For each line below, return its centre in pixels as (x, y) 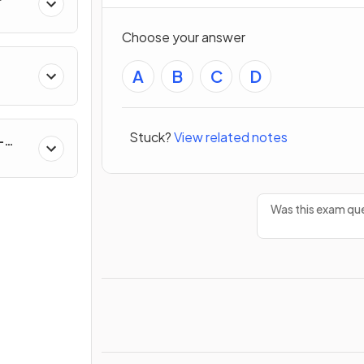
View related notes (231, 137)
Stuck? (150, 137)
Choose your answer (184, 37)
